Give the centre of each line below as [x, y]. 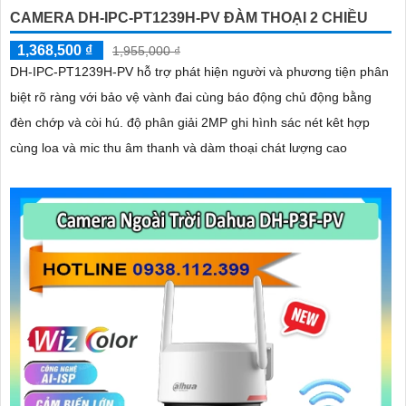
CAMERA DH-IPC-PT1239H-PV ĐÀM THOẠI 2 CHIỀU [189, 18]
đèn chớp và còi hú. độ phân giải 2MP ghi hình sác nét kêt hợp [68, 123]
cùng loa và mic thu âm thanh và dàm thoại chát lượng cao [179, 148]
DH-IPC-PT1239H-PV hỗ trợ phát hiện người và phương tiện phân [199, 72]
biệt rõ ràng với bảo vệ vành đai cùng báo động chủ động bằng [191, 97]
